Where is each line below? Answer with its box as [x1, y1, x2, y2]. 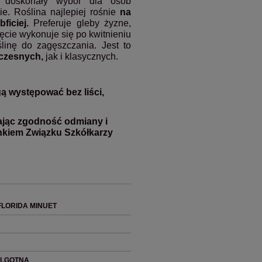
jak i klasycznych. [43, 51, 118, 61]
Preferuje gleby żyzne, [29, 18, 132, 28]
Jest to [101, 40, 132, 50]
